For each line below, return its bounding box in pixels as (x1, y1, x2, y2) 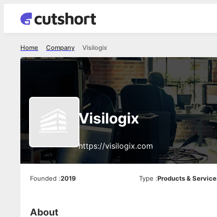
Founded (30, 174, 57, 182)
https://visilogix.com (78, 141, 153, 151)
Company (46, 44, 75, 51)
